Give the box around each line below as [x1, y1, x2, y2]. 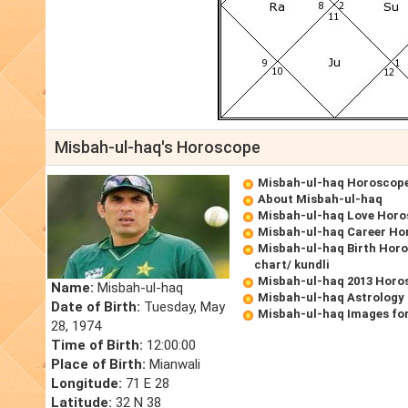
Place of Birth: [51, 356, 146, 373]
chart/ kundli [254, 258, 330, 272]
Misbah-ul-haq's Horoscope [55, 138, 260, 158]
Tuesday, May [140, 299, 225, 316]
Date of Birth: [51, 299, 140, 316]
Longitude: [51, 375, 122, 393]
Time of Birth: [51, 337, 143, 354]
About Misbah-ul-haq [258, 192, 382, 207]
